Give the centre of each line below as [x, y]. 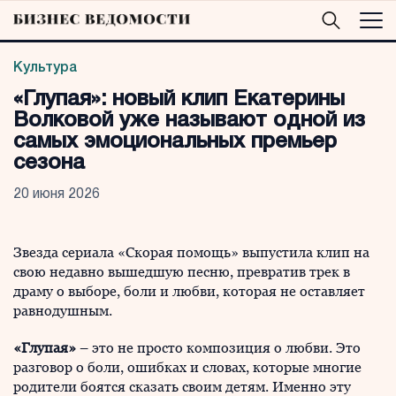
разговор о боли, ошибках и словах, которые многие [187, 367]
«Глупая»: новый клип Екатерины [179, 100]
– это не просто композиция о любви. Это [218, 348]
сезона [49, 164]
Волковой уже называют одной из [189, 121]
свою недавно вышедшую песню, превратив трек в [182, 272]
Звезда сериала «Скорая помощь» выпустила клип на [191, 252]
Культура [45, 68]
